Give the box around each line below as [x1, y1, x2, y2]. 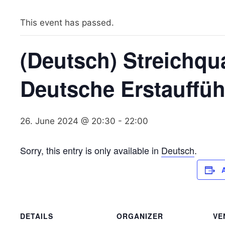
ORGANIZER [117, 210, 163, 221]
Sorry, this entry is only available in [20, 143, 161, 157]
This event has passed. [20, 17, 114, 28]
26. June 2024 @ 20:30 [20, 116, 116, 126]
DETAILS [20, 210, 53, 221]
